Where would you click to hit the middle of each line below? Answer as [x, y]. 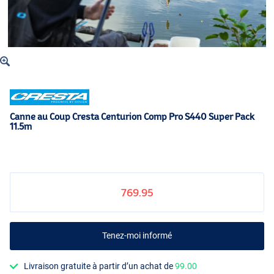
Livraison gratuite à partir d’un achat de [100, 266]
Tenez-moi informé [137, 236]
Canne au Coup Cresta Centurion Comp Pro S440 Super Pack [132, 117]
